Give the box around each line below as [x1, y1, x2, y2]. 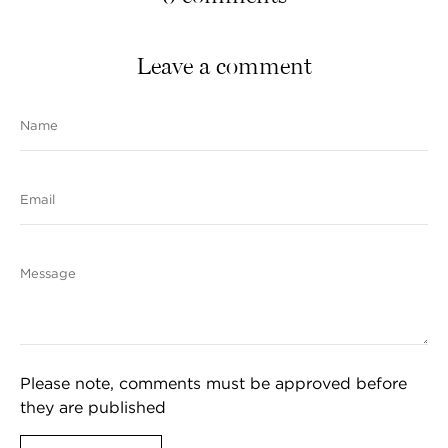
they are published [20, 397, 166, 418]
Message [20, 265, 76, 283]
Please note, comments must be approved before [20, 373, 407, 394]
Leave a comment [136, 51, 312, 81]
